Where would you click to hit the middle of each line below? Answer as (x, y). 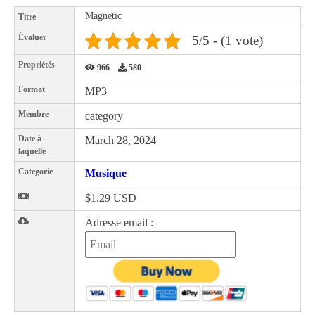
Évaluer (32, 37)
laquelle (32, 151)
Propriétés (37, 65)
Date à (30, 139)
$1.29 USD (111, 198)
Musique (106, 173)
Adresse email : (119, 223)
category (104, 116)
